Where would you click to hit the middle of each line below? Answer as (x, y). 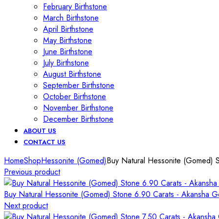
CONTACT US (44, 142)
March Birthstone (71, 18)
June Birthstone (68, 52)
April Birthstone (68, 29)
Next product (26, 206)
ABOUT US (40, 131)
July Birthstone (66, 63)
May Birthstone (67, 40)
